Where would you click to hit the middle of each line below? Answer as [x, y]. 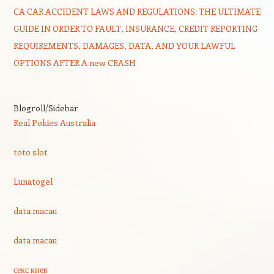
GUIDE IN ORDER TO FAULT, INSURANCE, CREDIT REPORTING [135, 28]
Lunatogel [33, 181]
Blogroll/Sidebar [46, 108]
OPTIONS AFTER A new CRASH [74, 63]
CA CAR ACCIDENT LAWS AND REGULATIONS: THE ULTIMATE [137, 11]
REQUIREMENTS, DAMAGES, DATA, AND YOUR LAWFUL [124, 46]
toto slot [30, 152]
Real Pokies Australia [54, 123]
